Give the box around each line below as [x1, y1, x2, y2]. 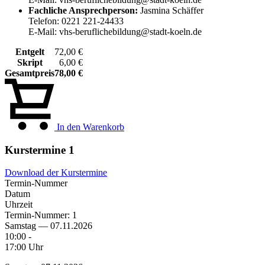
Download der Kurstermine [5, 167, 107, 178]
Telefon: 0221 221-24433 [28, 15, 124, 26]
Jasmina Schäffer [138, 5, 203, 15]
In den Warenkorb [54, 121, 124, 132]
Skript [17, 57, 43, 67]
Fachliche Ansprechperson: [28, 5, 138, 15]
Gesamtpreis [5, 67, 54, 78]
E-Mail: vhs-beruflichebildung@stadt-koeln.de [28, 26, 202, 37]
